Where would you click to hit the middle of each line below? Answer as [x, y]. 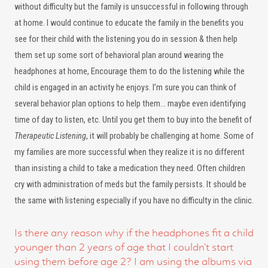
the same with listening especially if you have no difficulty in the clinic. [134, 201]
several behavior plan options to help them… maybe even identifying [130, 104]
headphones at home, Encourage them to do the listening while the [130, 71]
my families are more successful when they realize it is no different [130, 152]
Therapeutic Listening [50, 136]
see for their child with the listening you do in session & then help [126, 39]
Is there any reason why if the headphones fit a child [134, 233]
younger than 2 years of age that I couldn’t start [124, 247]
